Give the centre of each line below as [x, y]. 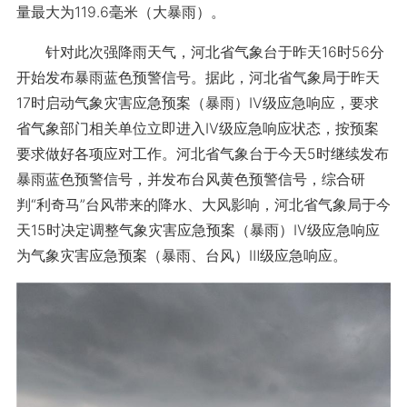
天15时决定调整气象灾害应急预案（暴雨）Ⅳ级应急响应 [198, 230]
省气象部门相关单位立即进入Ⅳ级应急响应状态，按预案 [197, 128]
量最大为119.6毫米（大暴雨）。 [120, 12]
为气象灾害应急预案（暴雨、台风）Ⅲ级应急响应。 [181, 255]
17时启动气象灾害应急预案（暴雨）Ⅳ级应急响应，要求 [197, 103]
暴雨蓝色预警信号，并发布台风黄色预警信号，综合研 [190, 179]
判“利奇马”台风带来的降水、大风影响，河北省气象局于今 [203, 204]
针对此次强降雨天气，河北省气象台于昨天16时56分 [200, 52]
